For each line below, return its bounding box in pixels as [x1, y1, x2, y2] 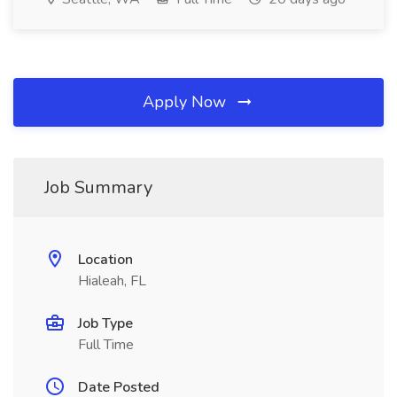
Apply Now [143, 91, 230, 113]
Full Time [78, 335, 134, 354]
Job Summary [44, 175, 152, 199]
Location [78, 250, 133, 269]
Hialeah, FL [78, 271, 146, 291]
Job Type [78, 314, 133, 333]
